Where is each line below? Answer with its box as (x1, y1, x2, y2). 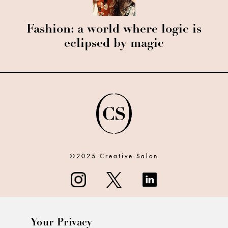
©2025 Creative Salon (70, 153, 158, 159)
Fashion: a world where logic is (26, 24, 202, 36)
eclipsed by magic (64, 38, 164, 50)
